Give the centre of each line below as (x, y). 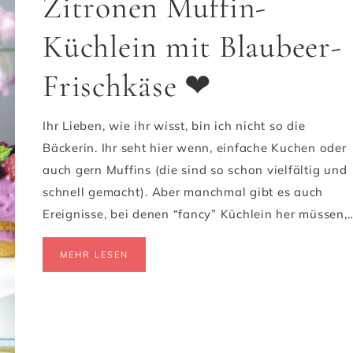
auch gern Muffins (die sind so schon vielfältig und (195, 170)
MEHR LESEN (94, 255)
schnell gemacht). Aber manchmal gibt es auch (183, 192)
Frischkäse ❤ (127, 86)
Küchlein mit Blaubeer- (192, 46)
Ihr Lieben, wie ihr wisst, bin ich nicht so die (174, 126)
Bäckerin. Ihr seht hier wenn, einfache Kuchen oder (195, 148)
